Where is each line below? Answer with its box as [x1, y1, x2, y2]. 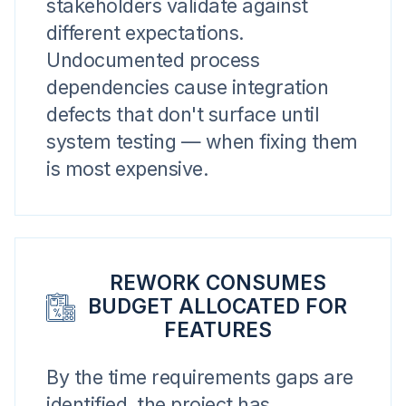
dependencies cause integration [46, 75, 328, 99]
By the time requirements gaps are [46, 365, 353, 389]
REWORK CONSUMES [109, 270, 326, 295]
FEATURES [163, 317, 272, 342]
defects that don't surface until [46, 102, 319, 126]
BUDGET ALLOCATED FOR [88, 294, 348, 318]
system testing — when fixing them [46, 130, 358, 153]
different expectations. [46, 21, 245, 44]
